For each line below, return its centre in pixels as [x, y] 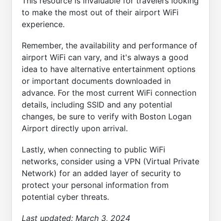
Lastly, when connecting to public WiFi [93, 149]
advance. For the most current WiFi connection [109, 92]
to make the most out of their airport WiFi [100, 12]
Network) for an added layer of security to [101, 173]
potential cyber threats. [65, 197]
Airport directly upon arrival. [75, 128]
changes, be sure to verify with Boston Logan [107, 116]
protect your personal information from [95, 185]
